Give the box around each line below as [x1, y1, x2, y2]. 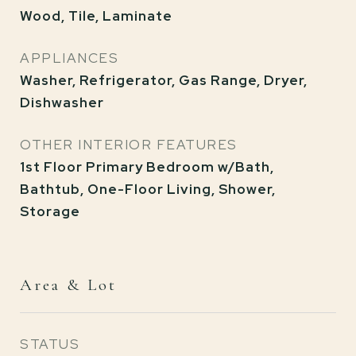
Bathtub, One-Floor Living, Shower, [20, 180, 276, 198]
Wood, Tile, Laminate [20, 7, 172, 25]
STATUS [20, 335, 79, 353]
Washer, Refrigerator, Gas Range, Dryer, [20, 72, 308, 89]
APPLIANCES [20, 49, 118, 67]
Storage [20, 203, 80, 220]
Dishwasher [20, 94, 104, 111]
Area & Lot [20, 275, 117, 295]
